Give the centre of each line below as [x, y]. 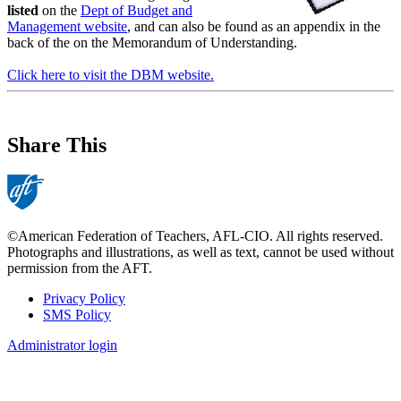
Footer [38, 321]
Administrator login [62, 346]
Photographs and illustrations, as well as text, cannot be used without [200, 252]
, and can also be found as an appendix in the [254, 26]
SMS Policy [77, 315]
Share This [57, 145]
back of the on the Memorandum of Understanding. [152, 42]
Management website [67, 26]
